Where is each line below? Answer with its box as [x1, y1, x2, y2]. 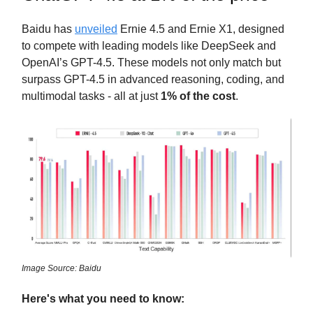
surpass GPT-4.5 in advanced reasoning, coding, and [22, 73, 284, 86]
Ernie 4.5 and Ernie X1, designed [117, 23, 284, 36]
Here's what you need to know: [22, 292, 184, 305]
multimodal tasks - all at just [22, 90, 161, 103]
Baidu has [22, 23, 75, 36]
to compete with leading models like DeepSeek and [22, 40, 276, 52]
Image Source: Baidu [22, 263, 101, 273]
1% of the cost [161, 90, 235, 103]
